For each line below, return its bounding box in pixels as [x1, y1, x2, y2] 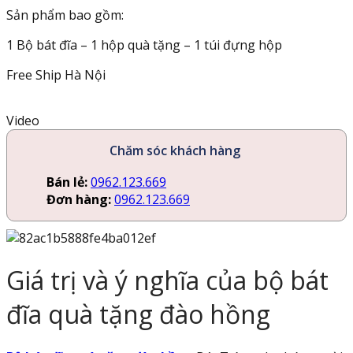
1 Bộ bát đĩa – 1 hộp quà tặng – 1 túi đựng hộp [6, 35, 282, 54]
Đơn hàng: [46, 190, 111, 208]
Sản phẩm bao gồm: [6, 6, 124, 24]
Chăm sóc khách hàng [109, 141, 240, 159]
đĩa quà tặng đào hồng [6, 297, 270, 332]
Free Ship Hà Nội [6, 65, 106, 84]
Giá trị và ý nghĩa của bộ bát [6, 263, 329, 298]
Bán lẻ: [46, 173, 87, 191]
